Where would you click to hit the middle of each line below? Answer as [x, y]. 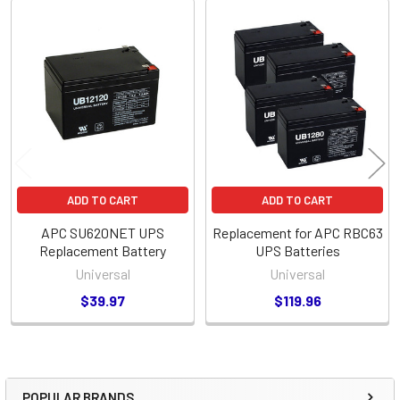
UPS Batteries [297, 250]
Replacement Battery [103, 250]
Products [50, 71]
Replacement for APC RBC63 [297, 232]
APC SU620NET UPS [103, 232]
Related [42, 43]
